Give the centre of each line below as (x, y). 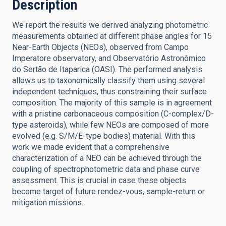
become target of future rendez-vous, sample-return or (108, 191)
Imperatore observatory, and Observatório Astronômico (109, 58)
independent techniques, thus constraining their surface (109, 92)
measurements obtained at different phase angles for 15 (112, 36)
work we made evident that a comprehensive (91, 147)
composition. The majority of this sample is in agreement (112, 103)
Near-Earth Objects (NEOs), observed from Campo (100, 47)
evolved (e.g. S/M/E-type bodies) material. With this (104, 136)
